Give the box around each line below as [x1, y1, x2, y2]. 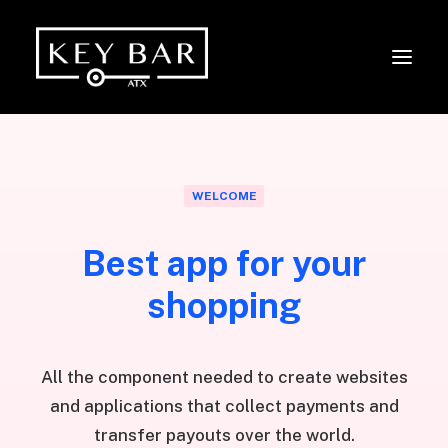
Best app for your [82, 242, 366, 284]
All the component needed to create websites [40, 366, 408, 387]
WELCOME [191, 189, 257, 203]
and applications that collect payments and [49, 395, 399, 416]
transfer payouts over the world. [93, 424, 355, 445]
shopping [147, 284, 301, 326]
